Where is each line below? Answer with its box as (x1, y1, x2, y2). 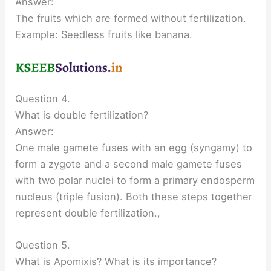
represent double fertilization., (15, 207, 161, 219)
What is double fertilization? (15, 109, 149, 121)
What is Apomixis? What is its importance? (15, 255, 217, 268)
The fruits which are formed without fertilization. (15, 11, 247, 24)
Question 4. (15, 93, 71, 105)
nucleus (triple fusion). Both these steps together (15, 191, 253, 203)
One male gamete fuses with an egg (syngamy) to (15, 142, 253, 154)
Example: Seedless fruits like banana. (15, 28, 193, 41)
